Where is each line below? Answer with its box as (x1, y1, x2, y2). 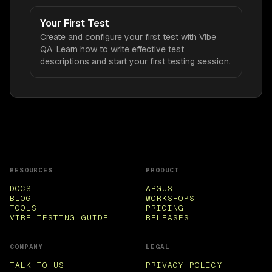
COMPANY (10, 242, 44, 251)
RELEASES (146, 212, 190, 223)
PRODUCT (146, 165, 180, 174)
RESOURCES (10, 165, 53, 174)
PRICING (146, 202, 185, 213)
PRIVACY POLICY (146, 259, 223, 270)
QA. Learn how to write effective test (40, 43, 184, 55)
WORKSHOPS (146, 192, 195, 203)
